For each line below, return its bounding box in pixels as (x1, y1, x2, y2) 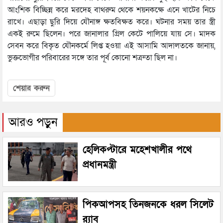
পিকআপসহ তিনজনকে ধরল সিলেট (83, 198, 214, 212)
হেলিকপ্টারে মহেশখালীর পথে (83, 143, 192, 156)
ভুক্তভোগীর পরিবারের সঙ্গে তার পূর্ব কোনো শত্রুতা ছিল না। (7, 52, 177, 63)
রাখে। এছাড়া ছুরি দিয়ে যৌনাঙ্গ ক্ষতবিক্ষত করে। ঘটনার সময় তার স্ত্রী (7, 16, 216, 27)
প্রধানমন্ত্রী (83, 158, 116, 171)
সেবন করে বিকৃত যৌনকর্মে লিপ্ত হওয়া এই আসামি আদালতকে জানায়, (7, 40, 216, 51)
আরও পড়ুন (8, 114, 58, 130)
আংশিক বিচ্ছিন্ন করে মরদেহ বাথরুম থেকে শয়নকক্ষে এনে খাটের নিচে (7, 4, 216, 15)
